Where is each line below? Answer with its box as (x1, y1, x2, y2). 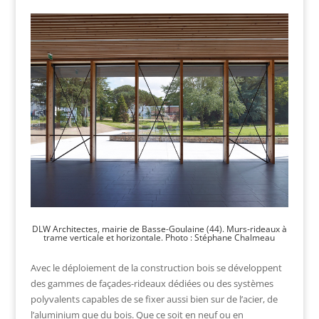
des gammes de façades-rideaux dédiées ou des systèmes (30, 277, 273, 290)
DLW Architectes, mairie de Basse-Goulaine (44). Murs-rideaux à (31, 223, 287, 235)
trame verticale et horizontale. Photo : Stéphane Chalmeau (43, 231, 276, 244)
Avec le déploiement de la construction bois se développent (30, 261, 282, 274)
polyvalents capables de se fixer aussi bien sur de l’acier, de (30, 293, 278, 305)
